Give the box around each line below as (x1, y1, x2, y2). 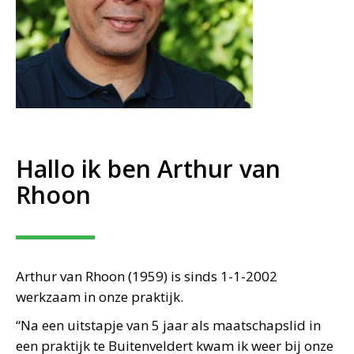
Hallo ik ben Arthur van (16, 153, 281, 185)
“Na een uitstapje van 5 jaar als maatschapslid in (16, 316, 321, 334)
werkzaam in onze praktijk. (16, 288, 183, 306)
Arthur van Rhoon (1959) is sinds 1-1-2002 (16, 267, 277, 285)
